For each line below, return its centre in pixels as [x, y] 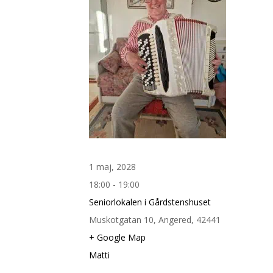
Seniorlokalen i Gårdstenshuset [150, 202]
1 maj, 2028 [112, 166]
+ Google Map [117, 237]
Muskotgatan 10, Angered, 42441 [155, 219]
